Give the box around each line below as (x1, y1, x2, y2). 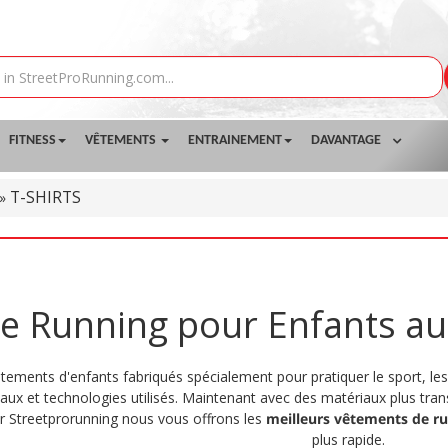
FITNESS (9, 133, 56, 148)
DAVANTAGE (311, 133, 384, 148)
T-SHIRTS (10, 187, 81, 208)
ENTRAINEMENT (188, 133, 282, 148)
